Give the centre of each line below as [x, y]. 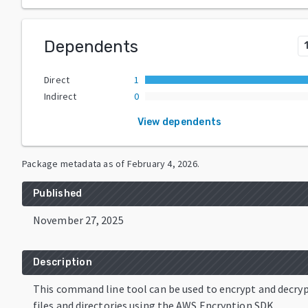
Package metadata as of [74, 163]
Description [63, 262]
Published [58, 193]
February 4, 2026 [162, 163]
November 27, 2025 [78, 220]
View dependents [179, 122]
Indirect [60, 96]
